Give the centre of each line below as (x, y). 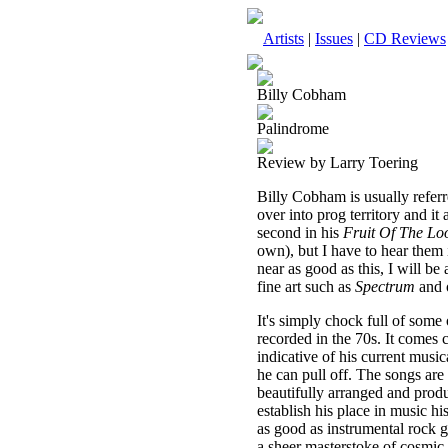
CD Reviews (405, 38)
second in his (300, 232)
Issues (334, 38)
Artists (283, 38)
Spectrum (387, 286)
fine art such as (306, 286)
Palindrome (293, 128)
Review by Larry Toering (337, 162)
